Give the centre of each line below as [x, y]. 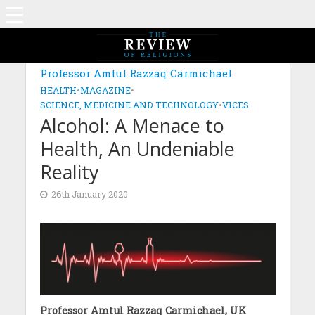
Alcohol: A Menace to [132, 126]
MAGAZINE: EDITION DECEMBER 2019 [136, 57]
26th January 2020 [89, 194]
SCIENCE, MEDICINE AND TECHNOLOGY [129, 105]
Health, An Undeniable [137, 149]
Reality [69, 172]
